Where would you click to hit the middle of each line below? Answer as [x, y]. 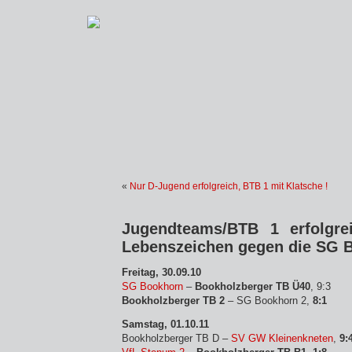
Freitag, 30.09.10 [161, 272]
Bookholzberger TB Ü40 [253, 286]
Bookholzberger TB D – [176, 338]
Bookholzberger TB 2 [173, 301]
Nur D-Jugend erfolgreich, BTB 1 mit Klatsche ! [229, 186]
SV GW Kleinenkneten [282, 338]
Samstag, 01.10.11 [165, 324]
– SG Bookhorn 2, [269, 301]
